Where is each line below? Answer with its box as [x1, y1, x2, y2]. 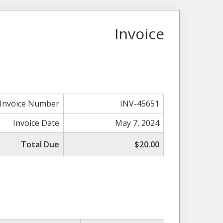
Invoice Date [13, 117, 60, 128]
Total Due [21, 138, 60, 150]
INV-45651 [120, 98, 160, 109]
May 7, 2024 [115, 117, 160, 128]
